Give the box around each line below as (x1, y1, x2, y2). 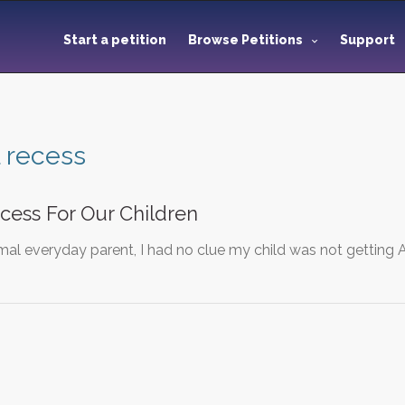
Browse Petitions (188, 33, 303, 47)
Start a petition (63, 33, 166, 47)
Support (340, 33, 398, 47)
